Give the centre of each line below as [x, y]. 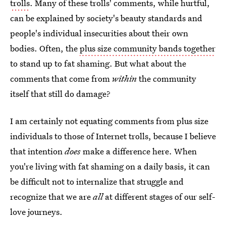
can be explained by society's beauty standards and [106, 18]
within [124, 78]
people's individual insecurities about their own [99, 33]
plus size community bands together [148, 48]
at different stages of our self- [159, 196]
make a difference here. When [139, 151]
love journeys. [36, 212]
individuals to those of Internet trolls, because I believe [113, 136]
